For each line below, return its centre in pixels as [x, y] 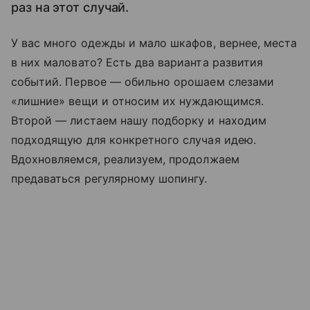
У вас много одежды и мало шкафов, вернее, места [154, 43]
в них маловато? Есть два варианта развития [137, 62]
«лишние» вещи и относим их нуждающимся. [137, 101]
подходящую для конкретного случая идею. [134, 140]
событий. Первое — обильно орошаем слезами [143, 82]
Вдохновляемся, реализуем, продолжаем [125, 159]
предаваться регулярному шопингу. [109, 179]
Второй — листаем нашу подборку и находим [139, 120]
